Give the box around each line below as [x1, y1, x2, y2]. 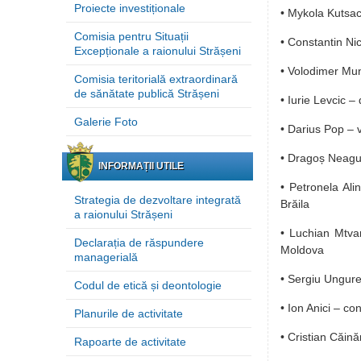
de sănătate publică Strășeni [74, 87, 219, 100]
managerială [74, 251, 138, 263]
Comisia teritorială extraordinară [74, 73, 238, 85]
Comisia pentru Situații [74, 30, 189, 43]
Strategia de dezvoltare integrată [74, 193, 241, 206]
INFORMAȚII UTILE [98, 160, 184, 172]
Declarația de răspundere [74, 236, 204, 249]
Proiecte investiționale [74, 2, 185, 15]
